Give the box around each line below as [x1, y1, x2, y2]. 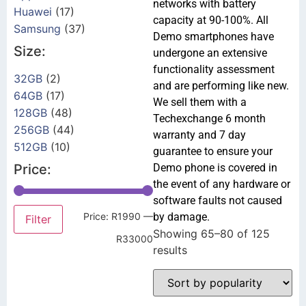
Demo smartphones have [153, 30, 274, 43]
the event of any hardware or [153, 178, 290, 191]
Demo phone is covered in [153, 161, 277, 174]
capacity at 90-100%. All [153, 14, 268, 27]
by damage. [153, 210, 210, 223]
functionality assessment [153, 63, 275, 76]
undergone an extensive [153, 46, 267, 59]
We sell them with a [153, 96, 247, 109]
